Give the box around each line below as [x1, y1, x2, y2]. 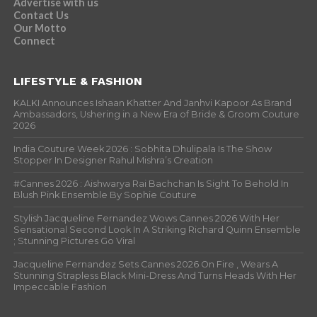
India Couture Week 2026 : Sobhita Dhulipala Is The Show [13, 144, 272, 154]
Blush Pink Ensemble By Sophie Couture [13, 190, 197, 200]
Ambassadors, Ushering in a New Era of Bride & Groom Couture [13, 109, 299, 120]
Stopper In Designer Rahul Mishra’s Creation [13, 155, 213, 166]
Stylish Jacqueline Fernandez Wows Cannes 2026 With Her [13, 213, 279, 224]
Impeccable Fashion [13, 282, 107, 292]
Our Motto [13, 22, 67, 34]
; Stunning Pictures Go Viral [13, 236, 135, 246]
